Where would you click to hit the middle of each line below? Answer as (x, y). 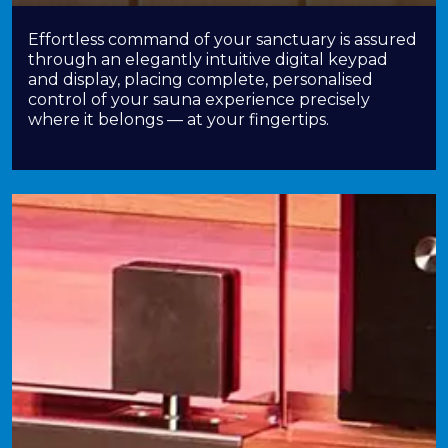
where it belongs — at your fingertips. (178, 119)
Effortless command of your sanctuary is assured (222, 39)
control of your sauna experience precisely (199, 99)
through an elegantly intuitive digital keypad (208, 59)
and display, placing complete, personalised (200, 79)
